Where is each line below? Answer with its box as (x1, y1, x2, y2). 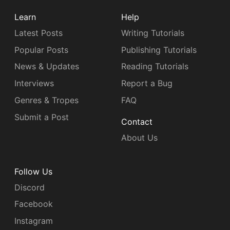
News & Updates (14, 61, 79, 72)
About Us (121, 132, 158, 143)
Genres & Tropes (14, 94, 79, 105)
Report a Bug (121, 78, 172, 89)
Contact (121, 117, 152, 127)
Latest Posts (14, 27, 63, 38)
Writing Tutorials (121, 27, 184, 38)
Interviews (14, 78, 54, 89)
